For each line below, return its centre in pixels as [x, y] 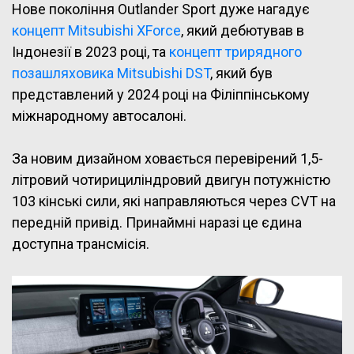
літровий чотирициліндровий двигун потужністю [171, 180]
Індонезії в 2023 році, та [90, 52]
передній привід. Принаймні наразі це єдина [157, 223]
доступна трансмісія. [81, 244]
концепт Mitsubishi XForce [96, 31]
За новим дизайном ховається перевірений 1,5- [168, 159]
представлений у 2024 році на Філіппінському [161, 95]
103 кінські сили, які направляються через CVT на [174, 201]
